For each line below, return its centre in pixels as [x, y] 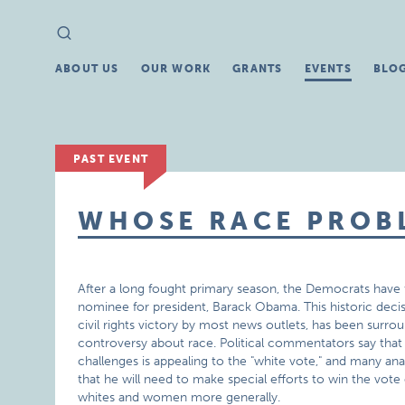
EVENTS [328, 69]
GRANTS [258, 69]
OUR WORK [176, 69]
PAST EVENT [111, 159]
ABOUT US [87, 69]
